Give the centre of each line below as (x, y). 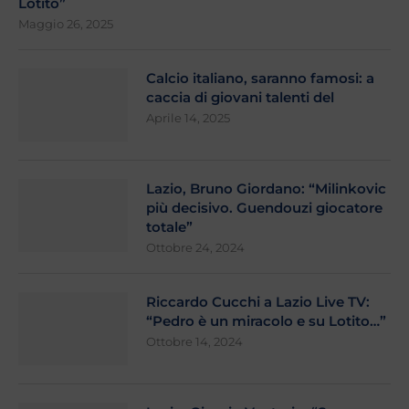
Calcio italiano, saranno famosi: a (260, 79)
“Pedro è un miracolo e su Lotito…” (266, 321)
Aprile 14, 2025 (188, 118)
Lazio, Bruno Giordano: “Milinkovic (266, 189)
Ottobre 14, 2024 (194, 342)
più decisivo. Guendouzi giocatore (264, 208)
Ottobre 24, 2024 (195, 248)
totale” (169, 227)
